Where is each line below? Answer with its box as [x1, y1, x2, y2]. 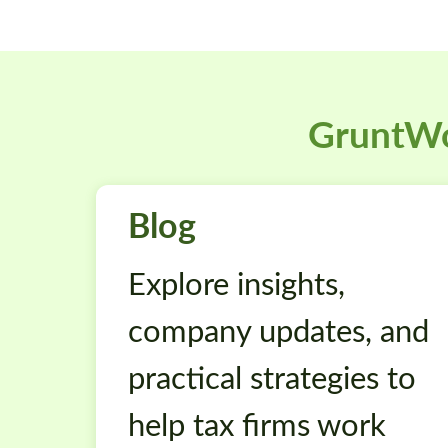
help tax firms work [128, 401, 386, 444]
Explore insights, [128, 260, 345, 303]
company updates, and [128, 307, 429, 350]
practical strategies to [128, 354, 416, 397]
